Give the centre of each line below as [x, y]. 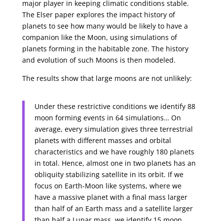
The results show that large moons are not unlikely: [107, 78]
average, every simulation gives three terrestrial [113, 129]
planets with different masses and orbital [103, 140]
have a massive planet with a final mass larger [111, 197]
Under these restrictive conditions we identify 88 [115, 106]
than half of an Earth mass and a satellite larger [113, 208]
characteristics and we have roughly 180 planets [114, 152]
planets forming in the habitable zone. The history [105, 49]
